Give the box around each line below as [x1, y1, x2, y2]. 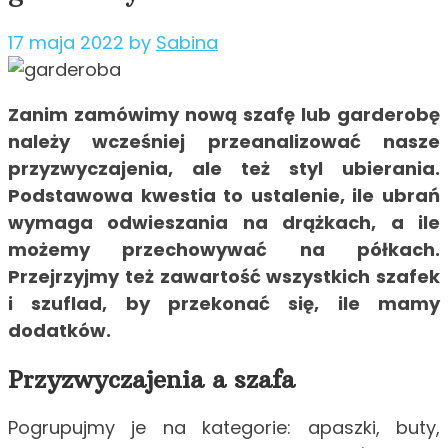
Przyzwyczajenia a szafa [8, 364, 295, 395]
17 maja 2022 [8, 30, 124, 56]
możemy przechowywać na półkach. [8, 237, 440, 263]
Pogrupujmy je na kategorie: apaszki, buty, [8, 415, 440, 441]
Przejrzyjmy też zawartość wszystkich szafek [8, 264, 440, 290]
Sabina [156, 30, 218, 56]
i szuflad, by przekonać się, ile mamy [8, 291, 440, 317]
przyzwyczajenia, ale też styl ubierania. [8, 156, 440, 182]
